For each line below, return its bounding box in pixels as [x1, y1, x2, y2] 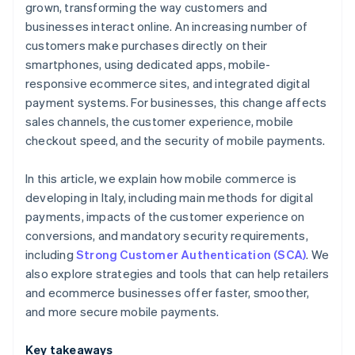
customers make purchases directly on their [25, 37, 268, 54]
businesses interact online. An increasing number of [25, 18, 308, 35]
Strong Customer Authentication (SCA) [76, 246, 307, 263]
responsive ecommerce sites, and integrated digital [25, 75, 311, 92]
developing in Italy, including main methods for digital [25, 189, 314, 206]
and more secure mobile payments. [25, 303, 219, 320]
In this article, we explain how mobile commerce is [25, 170, 297, 187]
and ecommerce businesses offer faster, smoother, [25, 284, 310, 301]
